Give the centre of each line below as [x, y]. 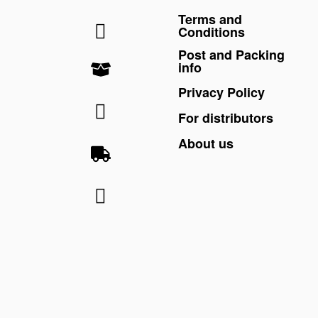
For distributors [225, 117]
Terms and [210, 19]
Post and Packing [231, 54]
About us [205, 143]
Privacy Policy [221, 92]
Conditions [211, 32]
